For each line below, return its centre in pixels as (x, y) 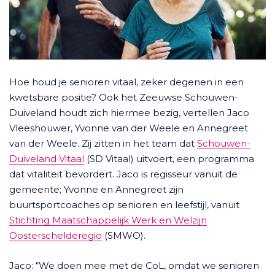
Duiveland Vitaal (47, 159)
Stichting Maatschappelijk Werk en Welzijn (108, 220)
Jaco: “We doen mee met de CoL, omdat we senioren (134, 265)
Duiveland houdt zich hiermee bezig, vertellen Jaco (129, 113)
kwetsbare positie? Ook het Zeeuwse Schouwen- (124, 97)
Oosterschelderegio (56, 235)
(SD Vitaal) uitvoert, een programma (169, 159)
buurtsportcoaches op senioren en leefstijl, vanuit (124, 205)
